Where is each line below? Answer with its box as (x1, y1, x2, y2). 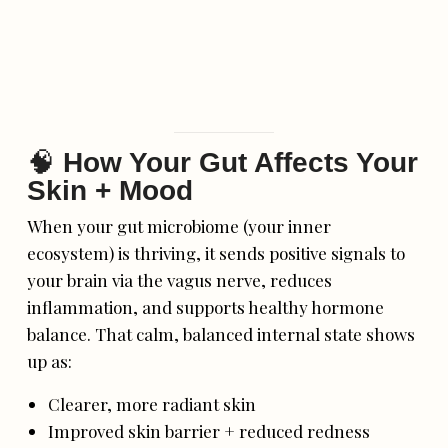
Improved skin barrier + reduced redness (47, 420, 370, 442)
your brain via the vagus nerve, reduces (27, 269, 333, 291)
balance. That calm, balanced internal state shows (27, 323, 416, 345)
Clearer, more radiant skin (47, 393, 256, 415)
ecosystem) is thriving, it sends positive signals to (27, 242, 406, 264)
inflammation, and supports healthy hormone (27, 296, 385, 318)
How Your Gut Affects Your (63, 147, 419, 178)
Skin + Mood (27, 175, 194, 206)
